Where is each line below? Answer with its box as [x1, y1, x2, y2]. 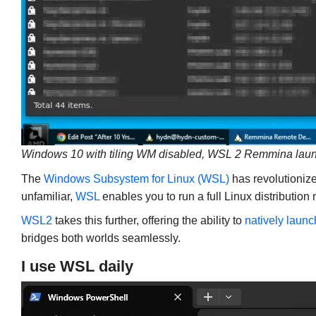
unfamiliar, [20, 190, 75, 202]
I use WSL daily [20, 257, 133, 276]
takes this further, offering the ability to [51, 214, 245, 227]
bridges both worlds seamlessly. [20, 232, 181, 245]
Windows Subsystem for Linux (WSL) [43, 172, 229, 185]
